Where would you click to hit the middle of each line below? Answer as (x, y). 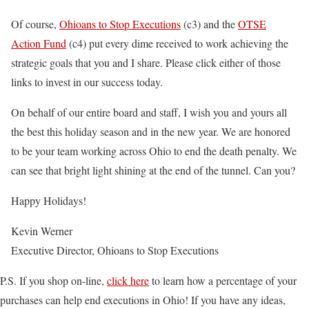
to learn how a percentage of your (223, 280)
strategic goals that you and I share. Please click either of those (146, 62)
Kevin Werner (42, 231)
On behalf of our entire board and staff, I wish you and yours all (149, 112)
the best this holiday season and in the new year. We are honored (151, 131)
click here (128, 280)
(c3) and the (209, 24)
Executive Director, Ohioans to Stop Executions (115, 250)
